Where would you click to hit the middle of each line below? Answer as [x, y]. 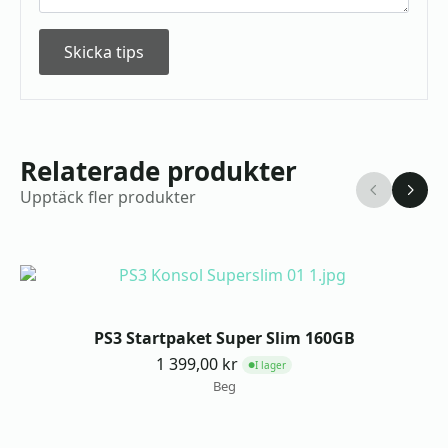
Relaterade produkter [158, 171]
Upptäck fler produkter [108, 197]
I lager [270, 364]
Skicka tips [104, 52]
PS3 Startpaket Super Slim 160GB [224, 338]
